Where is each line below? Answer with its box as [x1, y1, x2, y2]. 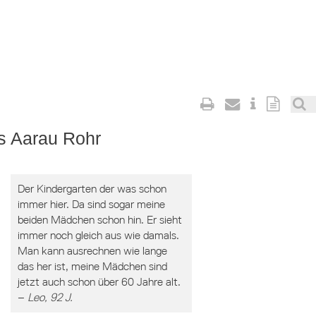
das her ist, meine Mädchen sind [17, 260, 167, 273]
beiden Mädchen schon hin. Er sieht [17, 213, 182, 226]
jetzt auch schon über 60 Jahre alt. [17, 275, 181, 288]
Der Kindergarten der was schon [17, 182, 166, 195]
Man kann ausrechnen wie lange [17, 244, 167, 257]
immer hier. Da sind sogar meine [17, 197, 165, 211]
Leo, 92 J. [27, 291, 73, 304]
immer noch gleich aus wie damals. [17, 229, 179, 242]
